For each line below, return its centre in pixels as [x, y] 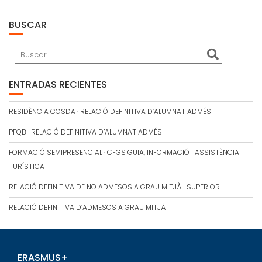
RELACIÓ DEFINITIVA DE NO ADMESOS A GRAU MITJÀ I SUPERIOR [114, 215]
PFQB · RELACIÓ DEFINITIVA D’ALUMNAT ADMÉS [85, 160]
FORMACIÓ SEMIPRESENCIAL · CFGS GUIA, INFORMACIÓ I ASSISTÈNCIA [124, 180]
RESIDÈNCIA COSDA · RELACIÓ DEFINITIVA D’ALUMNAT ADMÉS [110, 139]
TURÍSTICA [27, 194]
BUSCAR [28, 53]
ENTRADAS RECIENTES [58, 112]
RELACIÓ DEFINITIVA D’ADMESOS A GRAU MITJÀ [87, 235]
